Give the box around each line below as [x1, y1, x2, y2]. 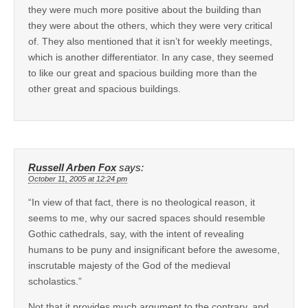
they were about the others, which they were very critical [28, 20, 272, 32]
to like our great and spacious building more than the [28, 67, 257, 79]
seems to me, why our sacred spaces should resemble [28, 212, 265, 224]
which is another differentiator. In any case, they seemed [28, 52, 274, 63]
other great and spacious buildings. [28, 83, 181, 95]
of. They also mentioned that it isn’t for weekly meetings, [28, 36, 272, 47]
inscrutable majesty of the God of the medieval [28, 260, 230, 272]
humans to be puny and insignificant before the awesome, [28, 244, 280, 256]
